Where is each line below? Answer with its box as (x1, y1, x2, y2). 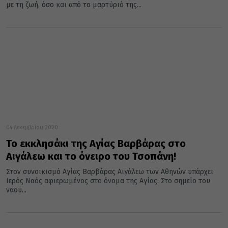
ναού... (6, 186, 26, 195)
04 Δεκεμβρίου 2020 (6, 124, 58, 131)
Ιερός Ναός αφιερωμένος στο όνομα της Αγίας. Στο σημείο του (6, 177, 210, 186)
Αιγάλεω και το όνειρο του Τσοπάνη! (6, 150, 176, 163)
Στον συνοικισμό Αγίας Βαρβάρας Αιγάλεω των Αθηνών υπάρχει (6, 167, 213, 177)
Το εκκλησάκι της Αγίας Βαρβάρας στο (6, 137, 186, 150)
